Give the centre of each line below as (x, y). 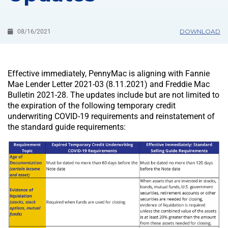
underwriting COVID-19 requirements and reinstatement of (111, 117)
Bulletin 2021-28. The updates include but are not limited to (113, 95)
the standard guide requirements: (67, 127)
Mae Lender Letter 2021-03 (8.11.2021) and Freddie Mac (109, 84)
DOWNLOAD (200, 32)
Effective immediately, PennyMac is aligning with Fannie (109, 74)
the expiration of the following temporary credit (92, 106)
